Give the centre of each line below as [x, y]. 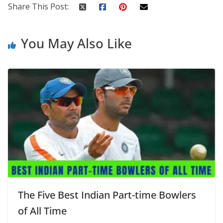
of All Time [42, 211]
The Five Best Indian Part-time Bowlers [107, 195]
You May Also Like [76, 43]
